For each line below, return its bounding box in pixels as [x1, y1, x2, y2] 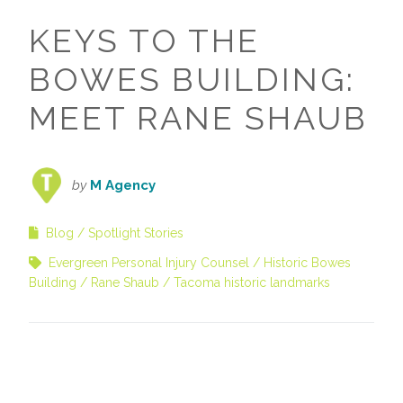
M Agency [90, 177, 156, 194]
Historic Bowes [264, 255, 351, 271]
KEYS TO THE [29, 22, 260, 60]
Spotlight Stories [88, 226, 184, 241]
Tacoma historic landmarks [174, 275, 330, 291]
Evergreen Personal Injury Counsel [49, 255, 249, 271]
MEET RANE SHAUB [29, 99, 368, 138]
